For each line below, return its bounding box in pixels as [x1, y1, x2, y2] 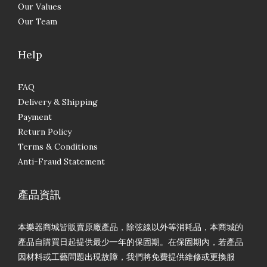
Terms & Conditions [18, 141, 98, 153]
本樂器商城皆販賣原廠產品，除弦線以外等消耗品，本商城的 [18, 222, 243, 233]
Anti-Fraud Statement [18, 156, 105, 167]
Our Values [18, 1, 61, 13]
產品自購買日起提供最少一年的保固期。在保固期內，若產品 [18, 237, 243, 248]
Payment [18, 111, 52, 123]
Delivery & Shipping [18, 97, 98, 108]
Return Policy [18, 126, 72, 138]
